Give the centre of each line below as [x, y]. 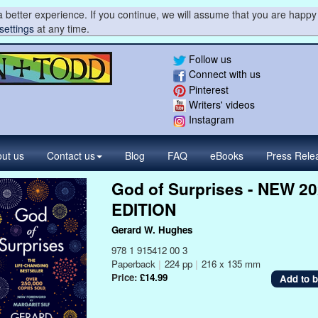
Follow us [209, 59]
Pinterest [207, 89]
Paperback [135, 263]
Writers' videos [220, 104]
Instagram [210, 120]
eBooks [227, 155]
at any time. [61, 28]
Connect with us [223, 74]
